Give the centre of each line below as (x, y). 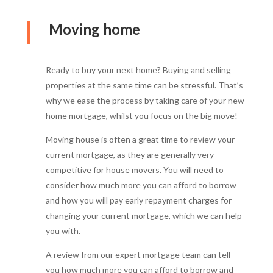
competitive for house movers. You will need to (134, 169)
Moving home (94, 29)
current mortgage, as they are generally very (129, 154)
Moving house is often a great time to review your (140, 139)
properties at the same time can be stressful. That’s (144, 85)
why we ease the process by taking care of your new (145, 100)
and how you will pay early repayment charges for (138, 200)
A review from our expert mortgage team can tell (138, 254)
